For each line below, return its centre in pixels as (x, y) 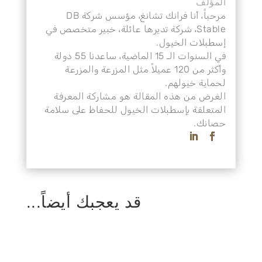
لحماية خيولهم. (213, 82)
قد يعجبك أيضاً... (101, 202)
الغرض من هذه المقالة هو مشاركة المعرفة (158, 96)
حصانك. (227, 123)
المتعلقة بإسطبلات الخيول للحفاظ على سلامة (153, 109)
